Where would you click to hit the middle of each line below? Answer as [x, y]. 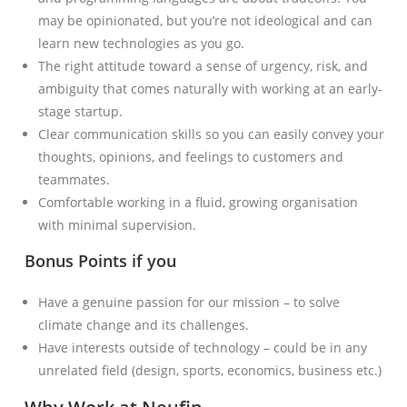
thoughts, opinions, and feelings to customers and [191, 157]
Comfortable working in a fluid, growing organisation [199, 203]
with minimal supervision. [118, 225]
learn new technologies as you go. [142, 44]
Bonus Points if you [99, 261]
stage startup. [81, 112]
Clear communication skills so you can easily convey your [212, 134]
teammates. [74, 180]
